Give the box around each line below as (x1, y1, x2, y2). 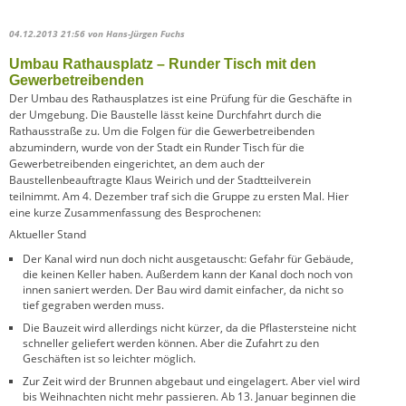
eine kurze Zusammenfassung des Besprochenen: (9, 204, 261, 220)
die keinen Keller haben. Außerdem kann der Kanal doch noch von (23, 266, 353, 282)
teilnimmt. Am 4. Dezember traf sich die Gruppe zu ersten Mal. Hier (9, 188, 349, 204)
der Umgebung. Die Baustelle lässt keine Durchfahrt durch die (9, 106, 322, 122)
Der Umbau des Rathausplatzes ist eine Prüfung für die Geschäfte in (9, 90, 352, 106)
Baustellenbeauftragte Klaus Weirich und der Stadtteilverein (9, 171, 311, 188)
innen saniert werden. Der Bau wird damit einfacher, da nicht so (23, 281, 343, 297)
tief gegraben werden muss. (23, 296, 164, 313)
